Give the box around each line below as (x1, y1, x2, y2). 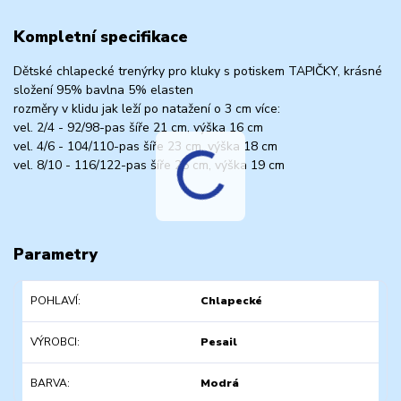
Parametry (13, 243, 98, 266)
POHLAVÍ (30, 293, 78, 308)
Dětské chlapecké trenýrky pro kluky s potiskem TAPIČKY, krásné (13, 63, 382, 81)
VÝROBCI (30, 335, 77, 350)
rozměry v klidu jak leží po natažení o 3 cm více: (13, 100, 280, 118)
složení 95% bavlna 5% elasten (13, 81, 193, 99)
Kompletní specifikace (13, 25, 188, 47)
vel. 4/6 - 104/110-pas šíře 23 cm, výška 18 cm (13, 138, 277, 156)
